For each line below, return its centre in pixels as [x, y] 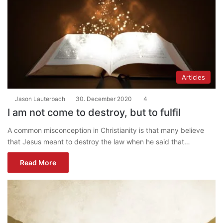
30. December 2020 [104, 99]
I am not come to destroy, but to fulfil [94, 113]
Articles [193, 77]
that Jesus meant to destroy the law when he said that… [99, 142]
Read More [38, 163]
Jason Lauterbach [40, 99]
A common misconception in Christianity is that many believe [106, 130]
